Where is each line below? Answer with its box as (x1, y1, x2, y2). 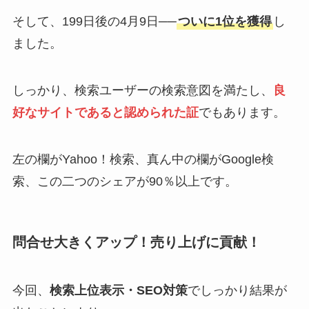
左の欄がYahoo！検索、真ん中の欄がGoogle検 (12, 152, 274, 167)
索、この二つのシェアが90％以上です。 (12, 175, 237, 189)
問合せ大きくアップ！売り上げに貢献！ (12, 235, 261, 250)
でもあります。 (198, 106, 286, 120)
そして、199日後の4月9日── (12, 14, 177, 29)
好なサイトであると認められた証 (12, 106, 199, 120)
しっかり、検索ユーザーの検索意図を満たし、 (12, 83, 273, 98)
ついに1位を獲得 (177, 14, 272, 29)
